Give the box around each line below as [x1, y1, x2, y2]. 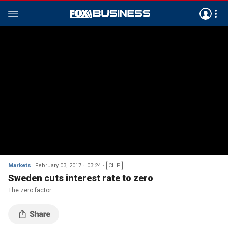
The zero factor [8, 187, 51, 194]
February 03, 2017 [35, 162, 81, 169]
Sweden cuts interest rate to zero [8, 173, 153, 183]
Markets [8, 162, 31, 169]
